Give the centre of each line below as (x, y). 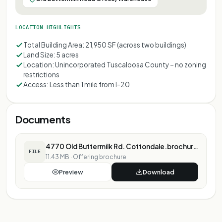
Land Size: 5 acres (51, 55)
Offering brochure (100, 157)
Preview (71, 172)
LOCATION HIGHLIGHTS (48, 27)
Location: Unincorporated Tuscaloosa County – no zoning (115, 64)
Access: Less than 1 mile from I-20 (77, 84)
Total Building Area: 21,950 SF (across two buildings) (105, 45)
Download (158, 172)
